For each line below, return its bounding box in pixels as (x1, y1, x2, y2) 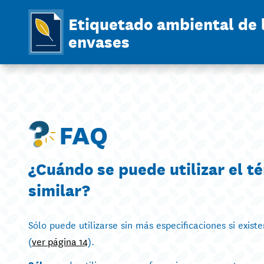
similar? (28, 177, 90, 201)
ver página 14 (32, 233, 88, 248)
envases (68, 29, 130, 53)
